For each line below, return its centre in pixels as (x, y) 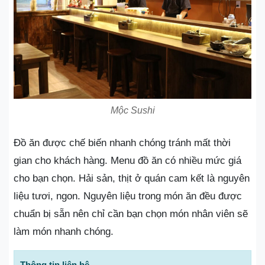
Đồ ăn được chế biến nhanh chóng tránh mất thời (122, 143)
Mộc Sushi (132, 110)
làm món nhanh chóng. (64, 231)
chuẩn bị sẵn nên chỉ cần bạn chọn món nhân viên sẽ (131, 214)
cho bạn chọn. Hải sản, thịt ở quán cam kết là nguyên (132, 178)
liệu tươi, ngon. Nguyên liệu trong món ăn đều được (128, 196)
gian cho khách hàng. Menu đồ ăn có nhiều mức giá (127, 160)
